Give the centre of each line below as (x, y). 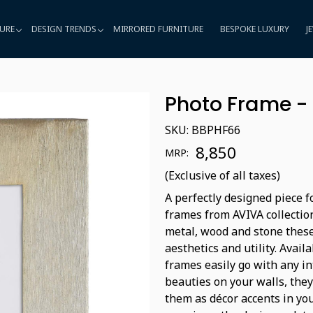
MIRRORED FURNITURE (158, 29)
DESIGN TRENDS (64, 29)
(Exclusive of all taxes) (223, 175)
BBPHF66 (216, 130)
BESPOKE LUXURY (254, 29)
